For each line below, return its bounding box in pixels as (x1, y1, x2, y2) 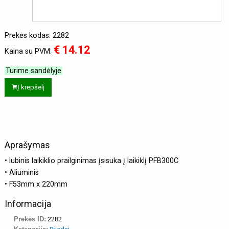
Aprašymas (5, 139, 50, 150)
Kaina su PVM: (5, 47, 54, 56)
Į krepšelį (17, 83, 44, 91)
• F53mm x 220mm (5, 179, 67, 189)
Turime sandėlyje (6, 66, 61, 75)
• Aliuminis (5, 168, 39, 177)
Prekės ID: (14, 215, 46, 223)
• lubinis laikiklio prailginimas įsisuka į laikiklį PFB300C (5, 156, 178, 165)
